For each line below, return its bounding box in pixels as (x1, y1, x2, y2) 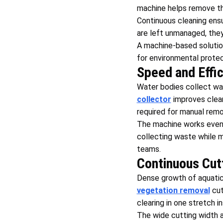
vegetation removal (136, 186, 210, 195)
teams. (136, 144, 161, 154)
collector (136, 95, 171, 104)
